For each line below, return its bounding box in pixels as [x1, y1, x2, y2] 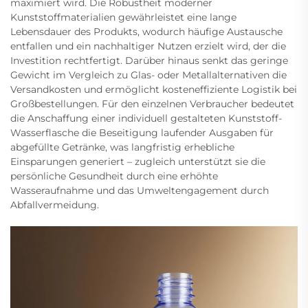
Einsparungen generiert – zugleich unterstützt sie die [10, 155, 265, 168]
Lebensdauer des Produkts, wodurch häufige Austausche [10, 25, 283, 38]
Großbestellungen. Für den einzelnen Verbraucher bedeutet [10, 97, 294, 110]
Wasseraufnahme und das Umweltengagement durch [10, 184, 269, 197]
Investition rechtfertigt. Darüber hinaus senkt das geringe [10, 54, 288, 67]
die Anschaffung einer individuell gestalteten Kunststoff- [10, 111, 282, 124]
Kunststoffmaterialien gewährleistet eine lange [10, 10, 236, 23]
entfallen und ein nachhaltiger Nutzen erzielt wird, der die [10, 39, 286, 52]
